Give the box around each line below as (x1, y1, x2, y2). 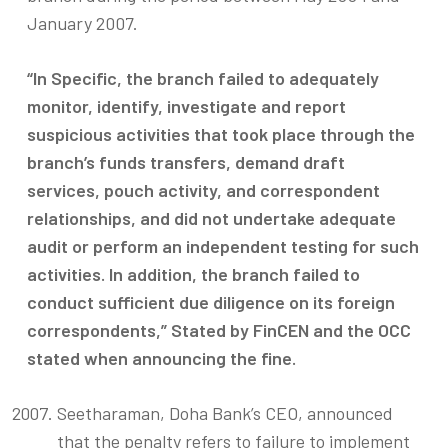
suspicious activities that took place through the (26, 123, 415, 145)
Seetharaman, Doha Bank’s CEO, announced (56, 402, 393, 424)
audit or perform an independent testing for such (26, 235, 419, 257)
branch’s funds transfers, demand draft (26, 151, 345, 173)
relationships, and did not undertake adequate (26, 207, 396, 229)
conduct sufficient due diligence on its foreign (26, 291, 395, 313)
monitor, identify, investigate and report (26, 95, 346, 117)
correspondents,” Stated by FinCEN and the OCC (26, 319, 411, 341)
